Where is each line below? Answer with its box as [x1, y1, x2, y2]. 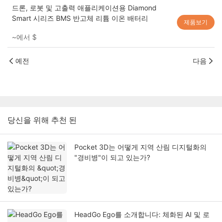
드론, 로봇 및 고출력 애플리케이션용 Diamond [11, 3, 157, 12]
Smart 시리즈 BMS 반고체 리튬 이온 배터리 [11, 14, 148, 23]
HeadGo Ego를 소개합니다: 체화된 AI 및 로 [74, 210, 210, 219]
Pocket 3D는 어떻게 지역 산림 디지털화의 [74, 143, 207, 152]
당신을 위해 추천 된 [7, 114, 77, 126]
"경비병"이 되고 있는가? [74, 153, 150, 162]
